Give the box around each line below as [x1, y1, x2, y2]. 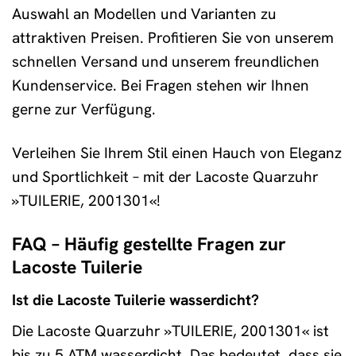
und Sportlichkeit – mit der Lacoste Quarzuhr [12, 167, 319, 188]
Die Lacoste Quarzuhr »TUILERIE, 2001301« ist [12, 321, 329, 342]
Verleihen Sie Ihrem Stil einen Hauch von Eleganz [12, 143, 342, 164]
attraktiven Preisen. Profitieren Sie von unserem [12, 28, 334, 48]
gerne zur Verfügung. [12, 99, 156, 120]
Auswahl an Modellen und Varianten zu [12, 4, 277, 25]
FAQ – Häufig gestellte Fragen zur [12, 232, 286, 257]
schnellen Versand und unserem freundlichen [12, 52, 319, 72]
